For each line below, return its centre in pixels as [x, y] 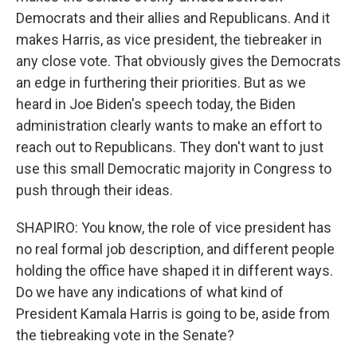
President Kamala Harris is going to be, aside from [173, 314]
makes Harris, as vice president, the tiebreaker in [169, 39]
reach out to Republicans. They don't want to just [170, 147]
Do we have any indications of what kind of [150, 292]
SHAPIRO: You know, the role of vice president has [174, 228]
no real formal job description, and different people [175, 249]
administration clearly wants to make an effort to [169, 126]
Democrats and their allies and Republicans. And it [173, 18]
